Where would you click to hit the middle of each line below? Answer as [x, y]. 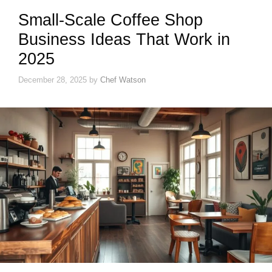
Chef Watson [123, 80]
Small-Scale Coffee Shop [110, 20]
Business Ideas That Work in [124, 40]
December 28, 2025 [53, 80]
